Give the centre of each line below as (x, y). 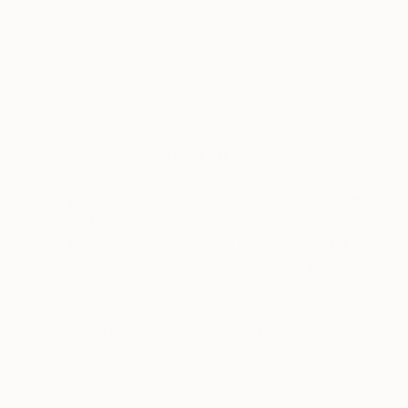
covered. (195, 352)
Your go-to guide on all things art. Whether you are (195, 199)
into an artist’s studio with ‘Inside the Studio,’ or (195, 286)
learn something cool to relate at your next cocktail (195, 308)
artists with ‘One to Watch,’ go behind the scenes (195, 265)
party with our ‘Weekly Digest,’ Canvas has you (195, 330)
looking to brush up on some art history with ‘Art (195, 221)
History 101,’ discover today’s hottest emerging (195, 243)
